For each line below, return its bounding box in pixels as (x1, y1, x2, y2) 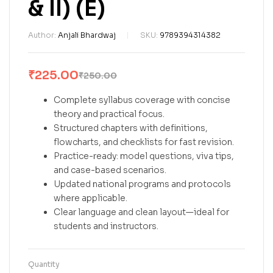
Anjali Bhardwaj (58, 30, 116, 40)
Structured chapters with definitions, (54, 122, 208, 134)
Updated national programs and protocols (54, 179, 231, 190)
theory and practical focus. (54, 108, 165, 120)
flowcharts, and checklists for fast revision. (54, 136, 234, 148)
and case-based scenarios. (54, 165, 166, 176)
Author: (28, 30, 58, 40)
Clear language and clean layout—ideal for (54, 207, 229, 218)
